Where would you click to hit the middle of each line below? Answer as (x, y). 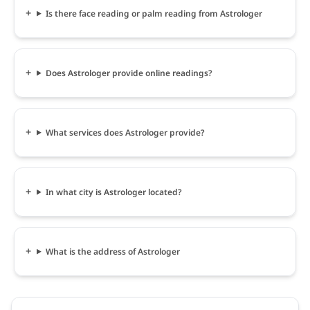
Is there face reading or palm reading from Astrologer (154, 13)
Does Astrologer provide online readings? (129, 73)
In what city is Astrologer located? (113, 192)
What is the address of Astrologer (112, 251)
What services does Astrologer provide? (125, 132)
